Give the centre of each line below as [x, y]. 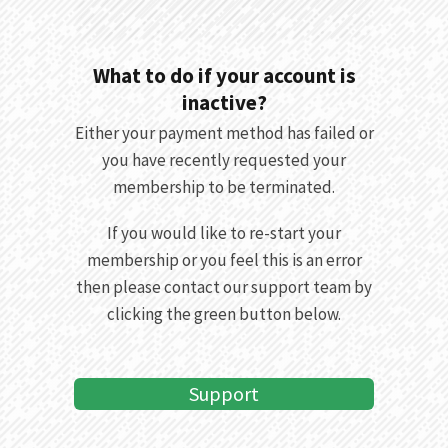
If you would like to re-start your [224, 232]
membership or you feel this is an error [224, 259]
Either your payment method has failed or [224, 133]
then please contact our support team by [224, 286]
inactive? [224, 102]
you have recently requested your [224, 160]
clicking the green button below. [224, 313]
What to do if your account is [224, 75]
